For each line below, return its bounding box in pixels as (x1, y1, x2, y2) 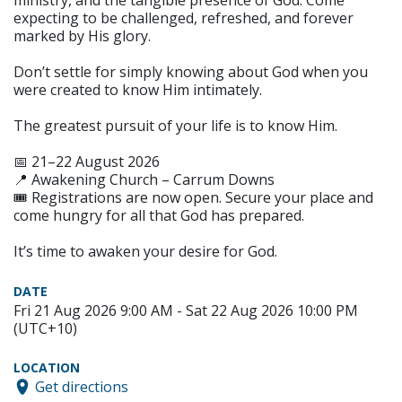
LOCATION (13, 359, 80, 377)
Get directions (35, 376, 128, 397)
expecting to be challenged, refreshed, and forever (13, 8, 354, 29)
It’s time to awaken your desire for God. (13, 241, 277, 262)
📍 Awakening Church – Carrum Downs (13, 170, 275, 190)
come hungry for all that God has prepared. (13, 205, 304, 226)
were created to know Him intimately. (13, 80, 262, 100)
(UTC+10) (13, 319, 77, 339)
